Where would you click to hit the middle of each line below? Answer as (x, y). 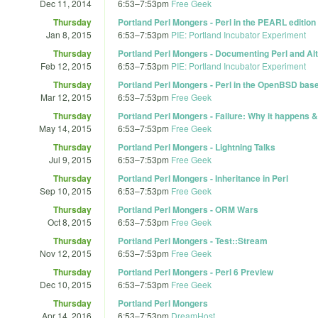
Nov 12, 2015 (66, 253)
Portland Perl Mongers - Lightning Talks (197, 147)
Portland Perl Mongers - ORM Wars (188, 209)
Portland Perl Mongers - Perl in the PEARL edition (217, 22)
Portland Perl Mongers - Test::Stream (193, 240)
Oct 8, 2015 (70, 221)
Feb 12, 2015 (66, 65)
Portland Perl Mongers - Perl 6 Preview (196, 272)
